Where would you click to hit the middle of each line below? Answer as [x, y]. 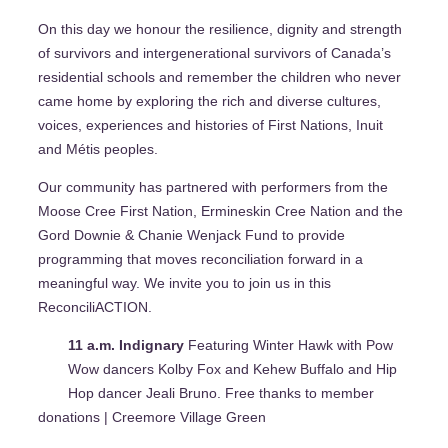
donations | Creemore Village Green [152, 417]
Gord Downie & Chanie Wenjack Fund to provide [191, 234]
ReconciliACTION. [97, 306]
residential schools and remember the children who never [219, 76]
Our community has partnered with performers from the [213, 186]
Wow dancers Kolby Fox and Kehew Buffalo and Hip [232, 369]
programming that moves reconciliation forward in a [200, 258]
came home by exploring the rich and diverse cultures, [209, 100]
